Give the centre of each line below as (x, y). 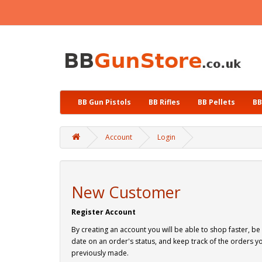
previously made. (100, 253)
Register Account (104, 212)
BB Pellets (216, 102)
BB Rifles (164, 102)
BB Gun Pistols (104, 102)
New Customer (126, 192)
